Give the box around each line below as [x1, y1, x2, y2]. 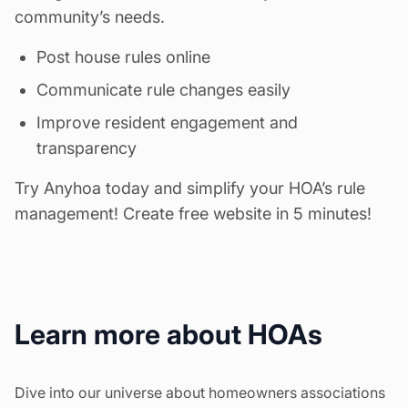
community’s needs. [15, 7, 165, 27]
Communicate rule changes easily [36, 80, 291, 100]
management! [15, 204, 123, 224]
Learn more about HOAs [15, 318, 322, 352]
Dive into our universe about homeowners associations [15, 383, 385, 403]
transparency [36, 138, 137, 158]
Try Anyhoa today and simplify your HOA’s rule [15, 178, 365, 199]
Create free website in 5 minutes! [123, 204, 372, 224]
